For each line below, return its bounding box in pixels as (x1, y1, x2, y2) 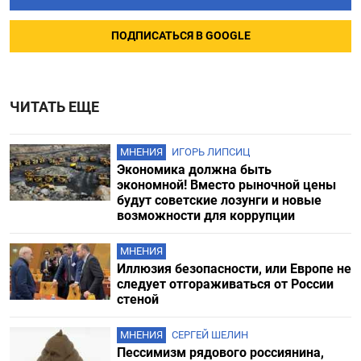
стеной (116, 292, 159, 308)
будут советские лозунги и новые (116, 193, 322, 209)
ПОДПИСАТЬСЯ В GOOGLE (110, 29, 251, 44)
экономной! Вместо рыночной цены (116, 177, 336, 193)
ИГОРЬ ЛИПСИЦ (171, 146, 251, 159)
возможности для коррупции (116, 208, 295, 224)
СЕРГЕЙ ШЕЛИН (171, 329, 248, 342)
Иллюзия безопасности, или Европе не (116, 261, 351, 277)
